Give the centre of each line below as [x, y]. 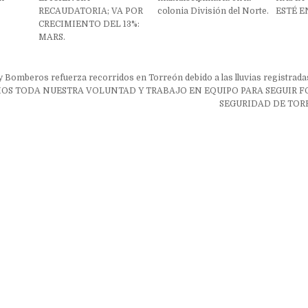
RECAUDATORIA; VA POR [90, 11]
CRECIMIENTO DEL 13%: [89, 24]
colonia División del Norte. [213, 11]
